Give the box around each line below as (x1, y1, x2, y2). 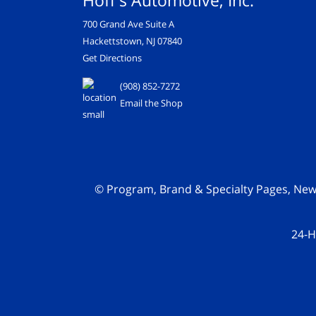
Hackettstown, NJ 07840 (83, 35, 182, 48)
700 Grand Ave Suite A (83, 18, 174, 31)
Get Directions (83, 51, 142, 65)
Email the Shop (120, 97, 183, 110)
